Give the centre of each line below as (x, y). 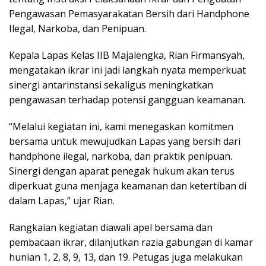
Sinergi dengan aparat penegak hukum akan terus (122, 171)
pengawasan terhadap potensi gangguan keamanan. (127, 99)
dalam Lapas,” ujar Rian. (62, 200)
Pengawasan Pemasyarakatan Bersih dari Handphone (129, 13)
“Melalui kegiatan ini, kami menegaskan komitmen (121, 126)
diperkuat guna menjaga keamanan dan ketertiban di (128, 186)
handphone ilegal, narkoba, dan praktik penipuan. (121, 156)
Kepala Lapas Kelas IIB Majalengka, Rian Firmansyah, (127, 55)
